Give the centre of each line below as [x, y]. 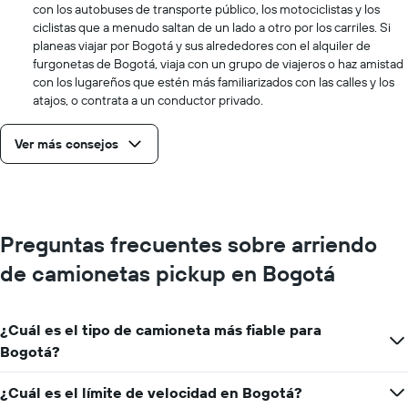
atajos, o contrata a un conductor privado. [148, 100]
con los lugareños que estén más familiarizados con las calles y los [214, 82]
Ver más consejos [66, 144]
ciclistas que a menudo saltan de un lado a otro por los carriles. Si [212, 27]
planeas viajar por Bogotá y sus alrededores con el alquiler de [202, 46]
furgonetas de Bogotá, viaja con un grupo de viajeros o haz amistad [218, 64]
